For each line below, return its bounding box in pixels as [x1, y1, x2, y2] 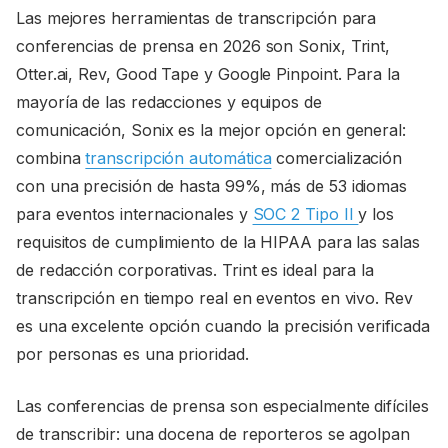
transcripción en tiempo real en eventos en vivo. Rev [16, 287, 413, 308]
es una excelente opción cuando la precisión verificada [16, 315, 430, 336]
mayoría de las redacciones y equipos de [16, 91, 322, 112]
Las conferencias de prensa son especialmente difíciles [16, 395, 429, 416]
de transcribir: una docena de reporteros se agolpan [16, 423, 410, 444]
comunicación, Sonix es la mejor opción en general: [16, 119, 407, 140]
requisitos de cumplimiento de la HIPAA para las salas [16, 231, 420, 252]
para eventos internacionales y [16, 203, 253, 224]
